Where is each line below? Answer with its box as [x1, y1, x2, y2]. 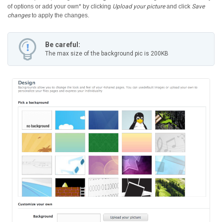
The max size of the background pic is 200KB [45, 50, 168, 57]
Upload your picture [112, 2, 165, 10]
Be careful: [45, 40, 80, 49]
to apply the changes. [30, 11, 89, 19]
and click [165, 2, 192, 10]
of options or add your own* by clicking [7, 2, 112, 10]
